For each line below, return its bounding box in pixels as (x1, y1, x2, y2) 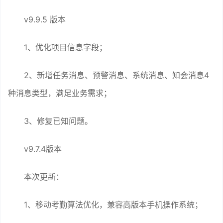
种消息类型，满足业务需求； (8, 88, 111, 98)
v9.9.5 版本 (24, 14, 66, 24)
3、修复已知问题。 (24, 115, 93, 126)
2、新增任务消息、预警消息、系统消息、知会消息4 (24, 70, 209, 80)
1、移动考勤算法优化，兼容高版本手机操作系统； (24, 199, 203, 210)
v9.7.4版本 (24, 143, 62, 154)
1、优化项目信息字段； (24, 42, 107, 52)
